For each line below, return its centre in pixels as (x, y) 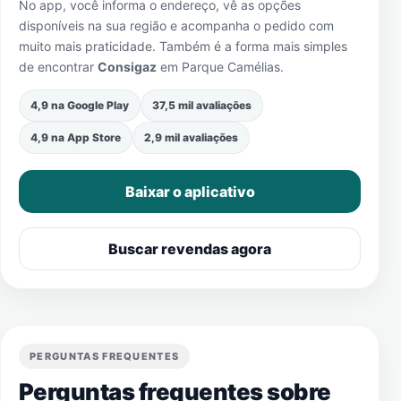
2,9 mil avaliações (191, 137)
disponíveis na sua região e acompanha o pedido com (176, 26)
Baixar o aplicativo (190, 192)
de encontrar (58, 67)
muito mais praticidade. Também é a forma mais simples (183, 46)
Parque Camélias (231, 67)
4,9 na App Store (76, 137)
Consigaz (127, 67)
